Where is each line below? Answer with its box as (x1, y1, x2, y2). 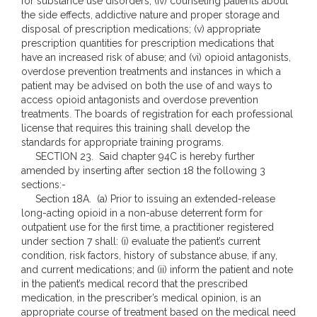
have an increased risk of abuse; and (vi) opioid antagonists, (21, 52, 291, 63)
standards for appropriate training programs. (21, 137, 224, 148)
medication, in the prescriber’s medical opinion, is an (21, 292, 261, 304)
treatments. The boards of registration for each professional (21, 108, 293, 120)
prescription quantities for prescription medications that (21, 38, 274, 49)
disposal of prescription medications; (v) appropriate (21, 23, 260, 35)
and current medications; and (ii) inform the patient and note (21, 264, 293, 275)
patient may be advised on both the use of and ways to (21, 80, 272, 91)
